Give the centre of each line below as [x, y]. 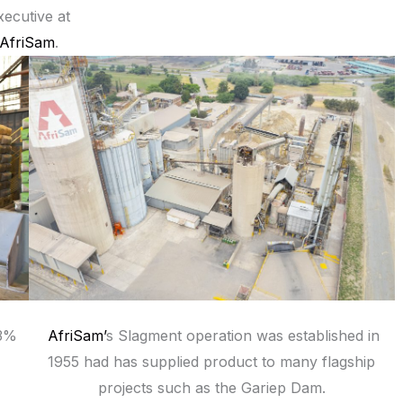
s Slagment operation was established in [243, 336]
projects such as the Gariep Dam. [211, 388]
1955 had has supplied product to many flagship [212, 362]
